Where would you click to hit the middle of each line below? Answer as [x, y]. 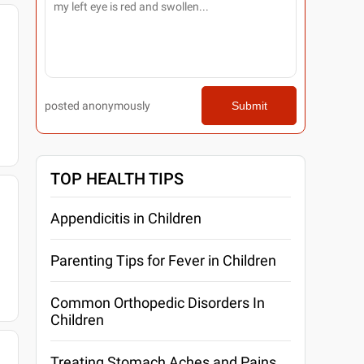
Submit [249, 106]
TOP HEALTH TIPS [117, 179]
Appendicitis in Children [126, 218]
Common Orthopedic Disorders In [158, 303]
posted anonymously [98, 106]
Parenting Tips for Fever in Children [164, 260]
